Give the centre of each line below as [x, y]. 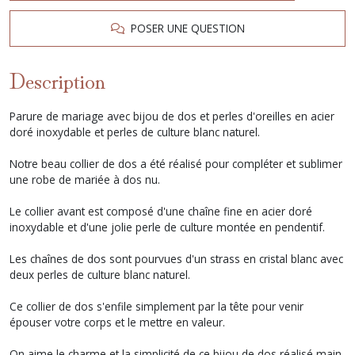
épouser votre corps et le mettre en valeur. [117, 322]
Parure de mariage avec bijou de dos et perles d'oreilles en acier [172, 116]
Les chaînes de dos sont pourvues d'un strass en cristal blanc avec [176, 259]
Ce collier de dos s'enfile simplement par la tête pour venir [157, 306]
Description [57, 79]
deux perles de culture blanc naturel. [100, 275]
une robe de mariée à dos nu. [85, 179]
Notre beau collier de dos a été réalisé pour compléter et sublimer [176, 164]
